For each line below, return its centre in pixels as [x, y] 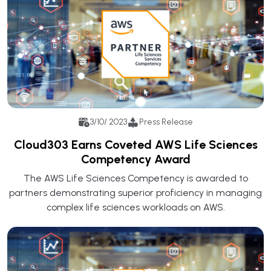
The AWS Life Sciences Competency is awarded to [135, 178]
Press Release [166, 122]
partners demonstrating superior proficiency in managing [135, 192]
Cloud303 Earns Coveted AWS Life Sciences [135, 144]
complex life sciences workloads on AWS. [135, 207]
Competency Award [135, 159]
